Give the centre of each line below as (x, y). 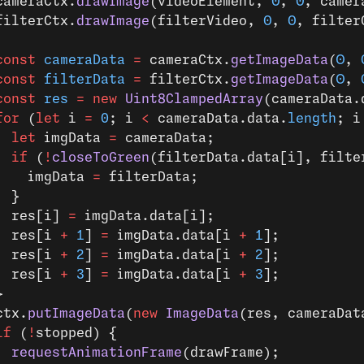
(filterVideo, (206, 21)
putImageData (76, 314)
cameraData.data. (219, 119)
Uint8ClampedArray (190, 99)
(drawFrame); (231, 353)
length (312, 119)
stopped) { (76, 333)
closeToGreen (101, 158)
